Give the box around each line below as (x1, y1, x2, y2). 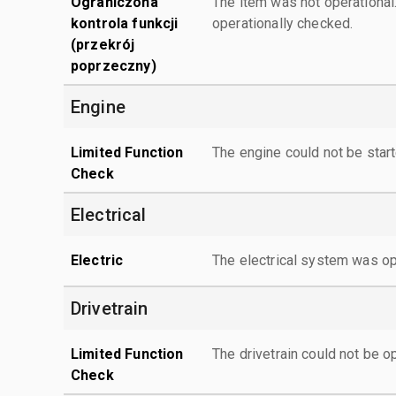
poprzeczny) (71, 57, 156, 74)
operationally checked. (212, 14, 354, 32)
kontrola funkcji (71, 14, 179, 32)
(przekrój (71, 35, 135, 53)
